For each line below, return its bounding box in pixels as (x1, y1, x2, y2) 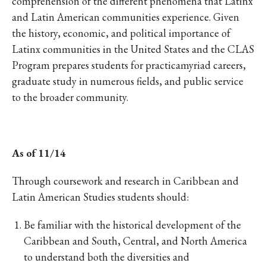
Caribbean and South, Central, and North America (24, 234, 247, 248)
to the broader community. (12, 90, 128, 104)
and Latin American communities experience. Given (12, 10, 239, 24)
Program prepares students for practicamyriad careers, (12, 58, 246, 72)
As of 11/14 (12, 146, 66, 160)
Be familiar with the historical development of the (24, 218, 241, 232)
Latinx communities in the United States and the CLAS (12, 42, 254, 56)
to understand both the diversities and (24, 250, 189, 264)
